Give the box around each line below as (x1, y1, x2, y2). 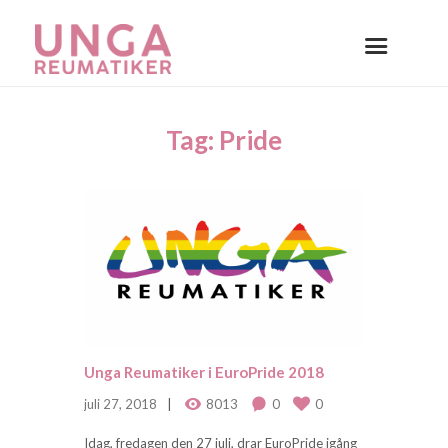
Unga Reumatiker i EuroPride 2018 (84, 363, 324, 382)
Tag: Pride (166, 123, 282, 156)
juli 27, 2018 (84, 396, 157, 413)
